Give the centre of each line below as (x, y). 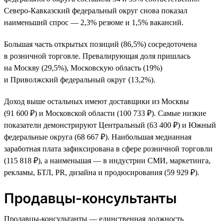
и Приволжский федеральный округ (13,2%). (80, 79)
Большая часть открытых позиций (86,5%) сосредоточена (100, 44)
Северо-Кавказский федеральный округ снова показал (96, 10)
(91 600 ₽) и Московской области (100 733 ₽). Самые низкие (105, 113)
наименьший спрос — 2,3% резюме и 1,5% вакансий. (94, 22)
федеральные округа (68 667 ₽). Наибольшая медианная (98, 137)
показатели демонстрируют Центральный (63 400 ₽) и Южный (110, 125)
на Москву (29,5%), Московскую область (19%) (83, 68)
